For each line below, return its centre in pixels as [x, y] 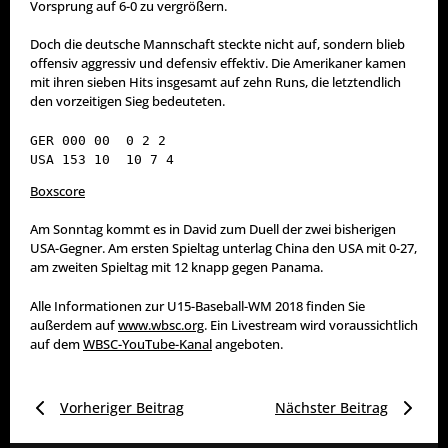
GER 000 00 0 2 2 [98, 140]
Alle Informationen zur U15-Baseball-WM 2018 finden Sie [197, 305]
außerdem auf [74, 324]
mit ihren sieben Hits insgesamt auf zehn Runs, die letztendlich [215, 82]
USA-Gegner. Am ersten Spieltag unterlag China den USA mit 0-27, [223, 248]
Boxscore [57, 190]
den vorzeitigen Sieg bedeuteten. [127, 101]
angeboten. [247, 343]
